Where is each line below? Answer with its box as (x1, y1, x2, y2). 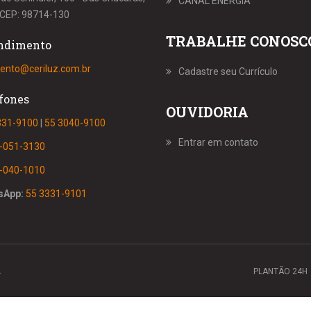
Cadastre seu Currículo (178, 66, 278, 78)
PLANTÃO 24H (253, 267, 308, 277)
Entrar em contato (178, 137, 258, 149)
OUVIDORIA (166, 103, 249, 121)
